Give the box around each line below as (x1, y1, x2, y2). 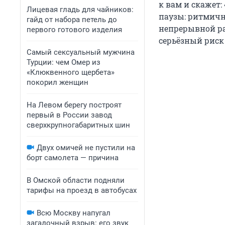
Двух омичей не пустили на (37, 143, 135, 152)
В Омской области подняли (27, 176, 125, 185)
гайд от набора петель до (27, 15, 117, 24)
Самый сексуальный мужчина (27, 48, 135, 57)
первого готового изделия (27, 25, 122, 34)
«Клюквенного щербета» (27, 68, 115, 77)
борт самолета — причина (27, 153, 119, 162)
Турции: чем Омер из (27, 58, 100, 67)
